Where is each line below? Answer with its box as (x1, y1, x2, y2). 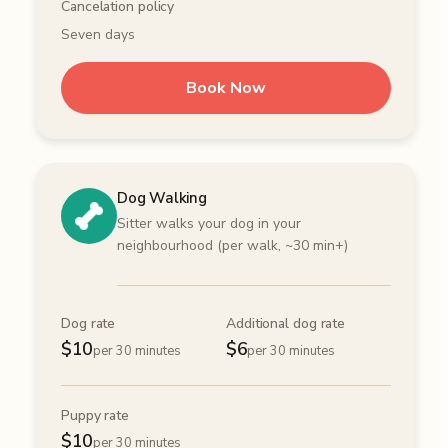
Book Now (186, 77, 266, 100)
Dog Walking (117, 188, 207, 209)
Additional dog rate (226, 314, 346, 334)
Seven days (61, 25, 135, 45)
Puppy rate (61, 406, 129, 426)
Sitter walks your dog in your (117, 214, 301, 234)
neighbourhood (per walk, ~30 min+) (117, 236, 348, 256)
